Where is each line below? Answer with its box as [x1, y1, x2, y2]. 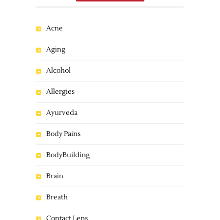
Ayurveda [46, 109, 78, 117]
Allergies [46, 87, 75, 96]
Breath [46, 193, 68, 202]
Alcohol [46, 66, 71, 75]
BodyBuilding [46, 151, 90, 160]
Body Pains [46, 130, 81, 138]
